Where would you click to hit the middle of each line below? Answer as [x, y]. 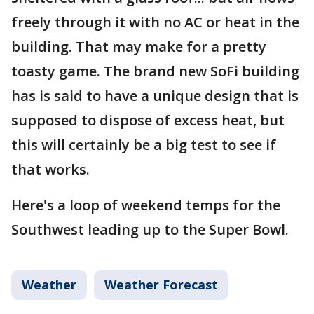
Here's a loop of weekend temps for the [146, 205]
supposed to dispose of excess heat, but [148, 121]
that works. [50, 170]
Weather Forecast [161, 285]
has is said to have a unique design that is [155, 96]
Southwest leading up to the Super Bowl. [150, 230]
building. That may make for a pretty [139, 47]
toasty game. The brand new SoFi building [155, 71]
